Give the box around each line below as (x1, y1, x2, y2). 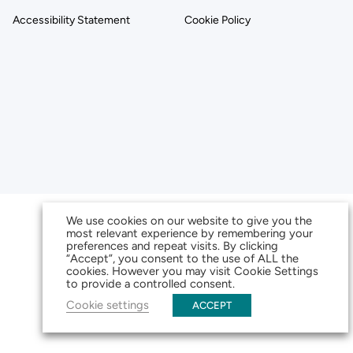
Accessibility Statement (13, 13, 130, 27)
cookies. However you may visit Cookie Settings (66, 264, 318, 278)
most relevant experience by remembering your (66, 226, 313, 240)
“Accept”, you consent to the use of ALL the (66, 251, 299, 266)
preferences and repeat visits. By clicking (66, 239, 278, 253)
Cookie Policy (184, 13, 251, 27)
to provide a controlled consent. (66, 277, 235, 291)
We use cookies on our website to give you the (66, 214, 312, 228)
